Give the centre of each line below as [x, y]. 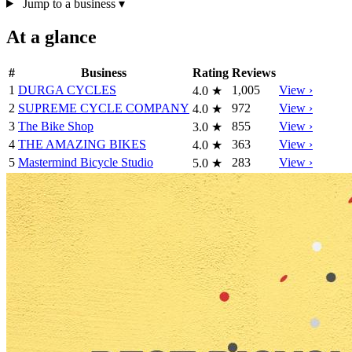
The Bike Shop [56, 126]
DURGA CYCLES [67, 90]
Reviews [254, 72]
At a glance [51, 37]
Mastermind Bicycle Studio [86, 162]
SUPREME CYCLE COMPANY [104, 108]
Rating [211, 72]
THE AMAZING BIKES [82, 144]
